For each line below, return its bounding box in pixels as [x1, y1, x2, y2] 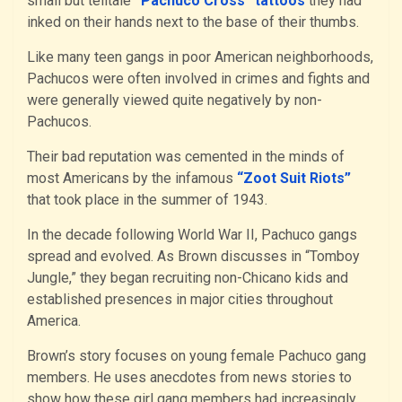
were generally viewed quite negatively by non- [27, 91, 322, 109]
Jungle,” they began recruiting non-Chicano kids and [27, 268, 348, 286]
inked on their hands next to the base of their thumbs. [27, 13, 359, 31]
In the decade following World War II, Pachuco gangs [27, 225, 357, 243]
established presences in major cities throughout [27, 290, 333, 308]
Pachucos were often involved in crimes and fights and [27, 69, 370, 87]
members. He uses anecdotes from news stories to [27, 368, 352, 386]
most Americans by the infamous [27, 169, 233, 187]
